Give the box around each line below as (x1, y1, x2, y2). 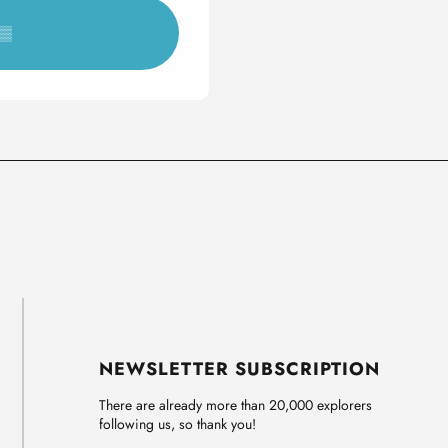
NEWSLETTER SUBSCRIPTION (99, 356, 380, 382)
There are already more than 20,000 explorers (99, 395, 372, 415)
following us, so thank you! (99, 414, 256, 434)
